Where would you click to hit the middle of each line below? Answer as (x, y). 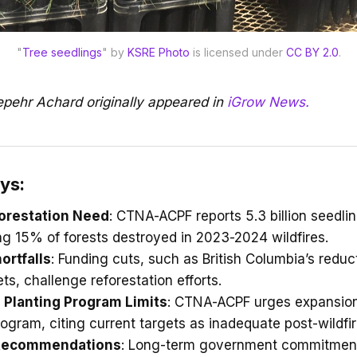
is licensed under (237, 52)
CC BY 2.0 (312, 52)
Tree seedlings (62, 52)
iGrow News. (268, 102)
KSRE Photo (158, 52)
